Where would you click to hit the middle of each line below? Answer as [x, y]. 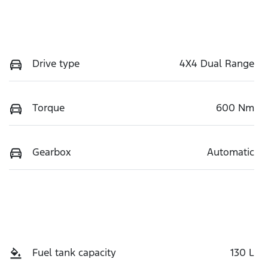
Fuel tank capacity [74, 252]
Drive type [56, 63]
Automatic [231, 152]
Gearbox [52, 152]
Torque [48, 107]
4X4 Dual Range [217, 63]
